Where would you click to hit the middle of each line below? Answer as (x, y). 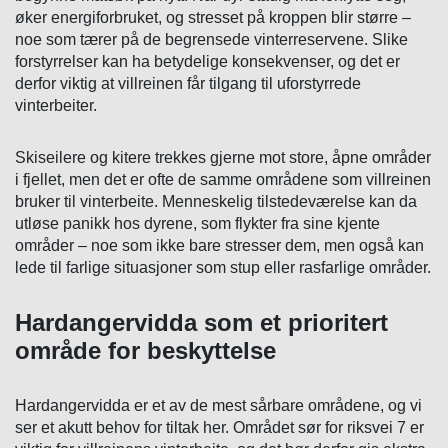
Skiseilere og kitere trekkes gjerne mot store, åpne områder (223, 158)
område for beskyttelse (145, 351)
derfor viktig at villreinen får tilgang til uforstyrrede (188, 84)
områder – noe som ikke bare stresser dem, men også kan (219, 246)
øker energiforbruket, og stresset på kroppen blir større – (213, 18)
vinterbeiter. (56, 106)
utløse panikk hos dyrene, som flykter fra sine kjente (197, 224)
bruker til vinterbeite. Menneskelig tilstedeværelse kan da (216, 202)
